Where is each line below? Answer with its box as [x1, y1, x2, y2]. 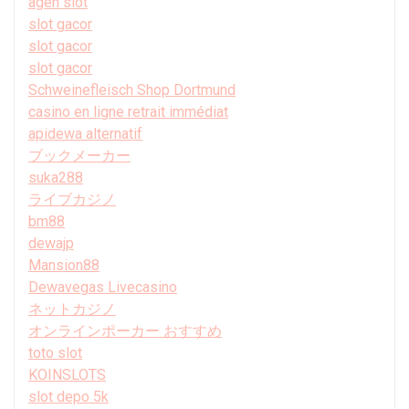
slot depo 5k [28, 387, 109, 405]
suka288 [28, 168, 83, 186]
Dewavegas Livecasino [28, 278, 177, 296]
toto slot [28, 343, 82, 362]
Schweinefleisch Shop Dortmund [28, 80, 236, 99]
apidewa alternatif [28, 124, 142, 142]
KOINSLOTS [28, 365, 106, 383]
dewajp [28, 234, 74, 252]
